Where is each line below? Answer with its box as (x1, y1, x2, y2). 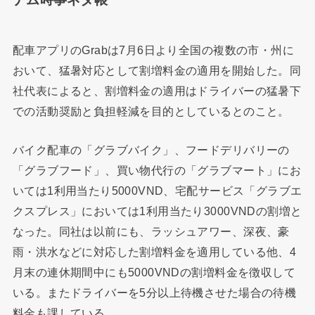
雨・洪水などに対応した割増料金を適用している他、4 (12, 245, 297, 259)
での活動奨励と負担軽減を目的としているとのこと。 (12, 104, 290, 117)
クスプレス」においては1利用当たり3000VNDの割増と (12, 205, 302, 218)
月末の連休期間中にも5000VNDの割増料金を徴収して (12, 266, 296, 279)
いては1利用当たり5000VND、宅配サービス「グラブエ (12, 184, 302, 198)
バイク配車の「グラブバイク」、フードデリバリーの (12, 143, 290, 157)
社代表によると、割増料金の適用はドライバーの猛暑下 (12, 84, 302, 97)
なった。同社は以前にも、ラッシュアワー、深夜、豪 (12, 225, 290, 238)
